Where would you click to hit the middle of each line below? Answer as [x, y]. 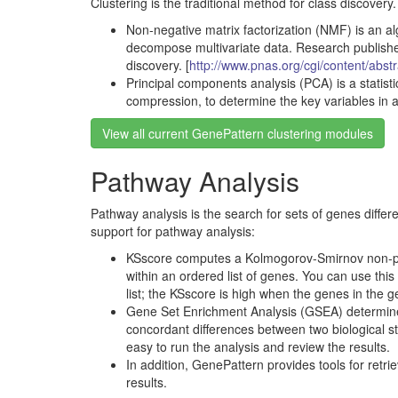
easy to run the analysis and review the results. [258, 346]
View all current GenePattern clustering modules [238, 133]
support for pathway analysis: [173, 231]
